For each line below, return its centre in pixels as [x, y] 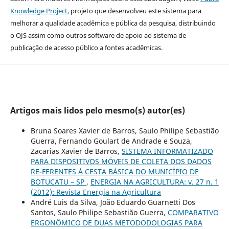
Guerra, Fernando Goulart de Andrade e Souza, [111, 141]
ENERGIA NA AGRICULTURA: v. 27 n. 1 [154, 181]
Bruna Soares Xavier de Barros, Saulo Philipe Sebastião [124, 130]
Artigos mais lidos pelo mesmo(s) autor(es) [97, 110]
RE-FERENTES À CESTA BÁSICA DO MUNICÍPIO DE [114, 171]
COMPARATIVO [193, 212]
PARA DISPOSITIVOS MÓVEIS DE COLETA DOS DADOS [121, 161]
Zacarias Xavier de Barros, [76, 151]
